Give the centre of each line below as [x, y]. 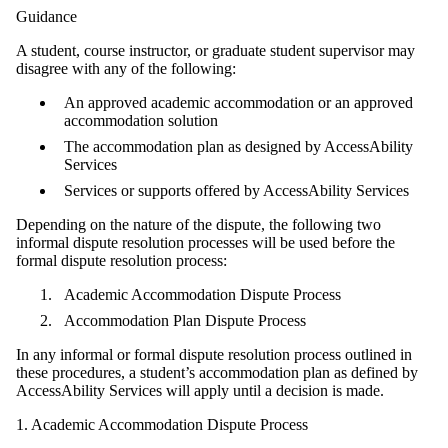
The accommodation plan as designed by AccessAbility [238, 146]
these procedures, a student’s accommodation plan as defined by [217, 372]
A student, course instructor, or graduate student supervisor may [215, 50]
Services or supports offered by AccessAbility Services [238, 190]
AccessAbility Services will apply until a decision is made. [202, 390]
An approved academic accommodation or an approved [238, 102]
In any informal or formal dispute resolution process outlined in [214, 354]
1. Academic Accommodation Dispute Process [162, 424]
